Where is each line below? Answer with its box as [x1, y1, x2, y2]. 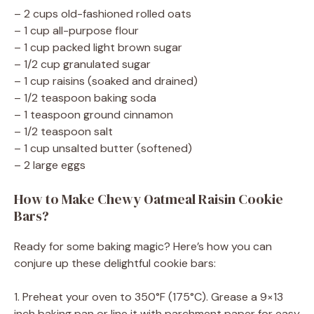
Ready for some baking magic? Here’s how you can [14, 238, 272, 254]
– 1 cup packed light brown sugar [14, 39, 182, 55]
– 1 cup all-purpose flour [14, 22, 139, 38]
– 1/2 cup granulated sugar [14, 56, 151, 71]
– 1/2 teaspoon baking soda [14, 90, 156, 105]
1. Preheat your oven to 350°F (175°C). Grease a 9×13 [14, 289, 283, 304]
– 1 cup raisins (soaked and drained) [14, 73, 198, 88]
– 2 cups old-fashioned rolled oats [14, 6, 191, 21]
